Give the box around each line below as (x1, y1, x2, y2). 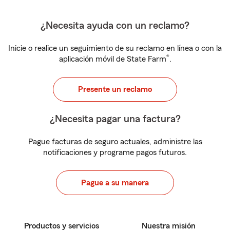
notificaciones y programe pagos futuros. (43, 148, 187, 157)
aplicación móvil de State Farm (59, 55, 166, 63)
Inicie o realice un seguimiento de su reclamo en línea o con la (8, 44, 222, 52)
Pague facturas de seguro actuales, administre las (28, 138, 202, 146)
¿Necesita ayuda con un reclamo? (41, 21, 189, 31)
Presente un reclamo (78, 85, 152, 93)
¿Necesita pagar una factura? (49, 114, 181, 124)
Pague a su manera (81, 179, 149, 187)
